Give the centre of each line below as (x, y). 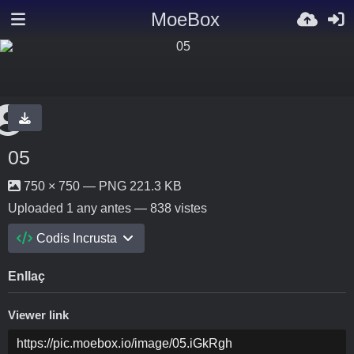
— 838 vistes (169, 208)
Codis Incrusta (77, 238)
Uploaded (37, 208)
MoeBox (185, 19)
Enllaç (26, 276)
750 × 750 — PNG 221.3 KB (101, 186)
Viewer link (38, 315)
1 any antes (99, 208)
